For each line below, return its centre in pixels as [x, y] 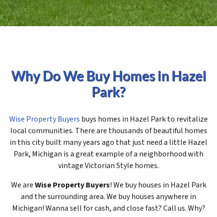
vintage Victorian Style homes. [108, 166]
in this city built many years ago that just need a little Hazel [108, 143]
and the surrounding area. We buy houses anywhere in [108, 197]
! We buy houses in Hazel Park [158, 185]
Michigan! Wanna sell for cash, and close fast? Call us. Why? [108, 209]
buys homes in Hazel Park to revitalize [144, 119]
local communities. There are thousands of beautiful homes [108, 131]
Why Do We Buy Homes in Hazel [108, 76]
